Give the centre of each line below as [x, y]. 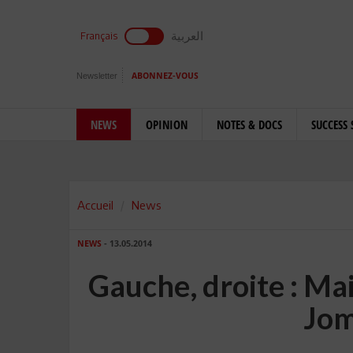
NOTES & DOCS [249, 124]
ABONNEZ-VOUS [165, 76]
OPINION [167, 124]
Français [99, 36]
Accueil [95, 205]
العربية [187, 35]
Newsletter [97, 76]
